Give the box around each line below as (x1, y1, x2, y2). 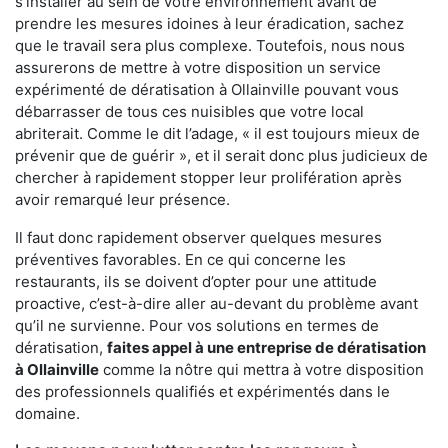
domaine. (15, 403, 80, 423)
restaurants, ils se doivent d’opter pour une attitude (15, 271, 377, 291)
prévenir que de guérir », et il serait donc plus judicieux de (15, 145, 428, 165)
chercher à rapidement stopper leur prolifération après (15, 167, 402, 187)
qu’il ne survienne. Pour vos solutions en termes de (15, 315, 379, 335)
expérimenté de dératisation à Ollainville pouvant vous (15, 79, 399, 99)
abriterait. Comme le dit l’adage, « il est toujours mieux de (15, 123, 420, 143)
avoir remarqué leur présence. (15, 189, 230, 209)
